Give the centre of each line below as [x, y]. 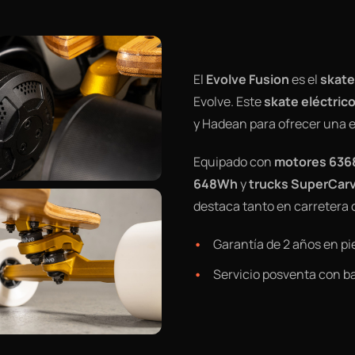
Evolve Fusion [248, 80]
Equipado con [234, 162]
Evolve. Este [229, 102]
